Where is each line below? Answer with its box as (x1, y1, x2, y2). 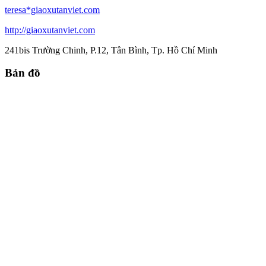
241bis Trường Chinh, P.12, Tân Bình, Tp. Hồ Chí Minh (5, 45, 217, 55)
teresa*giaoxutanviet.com (5, 4, 100, 15)
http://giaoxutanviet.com (5, 24, 95, 35)
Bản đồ (5, 66, 40, 80)
